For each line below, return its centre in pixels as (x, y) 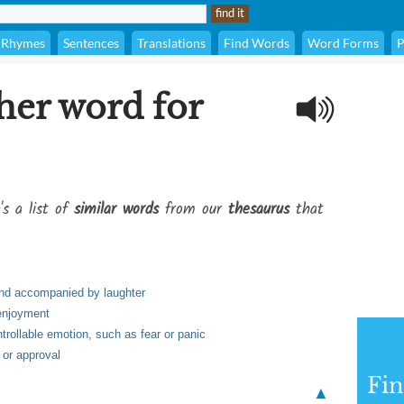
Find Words (257, 43)
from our (193, 210)
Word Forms (343, 43)
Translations (171, 43)
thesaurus (259, 210)
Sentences (91, 43)
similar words (116, 210)
